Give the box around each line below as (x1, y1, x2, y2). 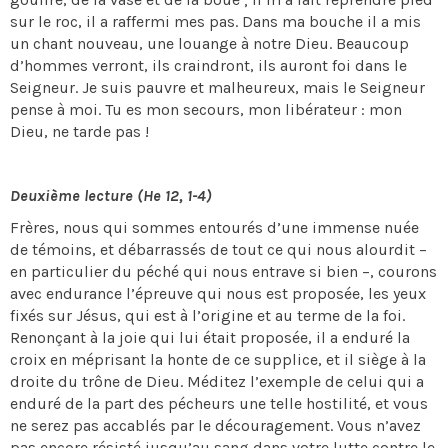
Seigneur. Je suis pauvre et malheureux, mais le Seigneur (10, 78, 425, 97)
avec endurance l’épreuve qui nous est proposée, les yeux (10, 284, 426, 303)
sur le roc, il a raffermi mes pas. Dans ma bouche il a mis (10, 12, 421, 31)
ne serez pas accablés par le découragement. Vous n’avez (10, 416, 421, 435)
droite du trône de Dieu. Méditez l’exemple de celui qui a (10, 372, 424, 391)
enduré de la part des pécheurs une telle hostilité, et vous (10, 394, 428, 413)
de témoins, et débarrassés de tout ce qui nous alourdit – (10, 240, 427, 259)
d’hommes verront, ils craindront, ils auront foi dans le (10, 56, 407, 75)
